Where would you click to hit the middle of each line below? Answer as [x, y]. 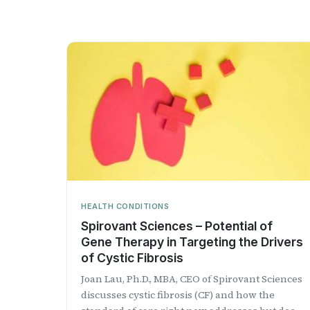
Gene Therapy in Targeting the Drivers [192, 241]
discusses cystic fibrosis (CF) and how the [178, 294]
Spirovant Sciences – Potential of [177, 226]
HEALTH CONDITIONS [125, 206]
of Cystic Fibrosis [132, 257]
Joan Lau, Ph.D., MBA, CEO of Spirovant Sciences [192, 279]
